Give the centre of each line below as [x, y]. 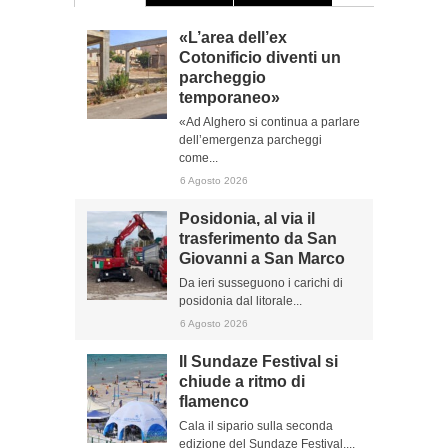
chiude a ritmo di [242, 381]
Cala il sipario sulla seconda [256, 426]
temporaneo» [229, 97]
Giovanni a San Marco [262, 258]
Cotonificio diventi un [260, 57]
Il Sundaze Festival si [258, 361]
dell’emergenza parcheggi [250, 140]
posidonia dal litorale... [240, 301]
